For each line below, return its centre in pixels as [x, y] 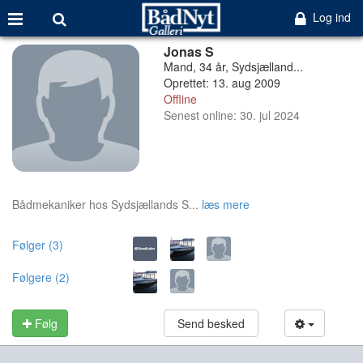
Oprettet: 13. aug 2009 [222, 83]
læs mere [226, 204]
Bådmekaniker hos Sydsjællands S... [105, 204]
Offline [180, 99]
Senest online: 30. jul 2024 [231, 115]
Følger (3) [38, 244]
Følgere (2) [41, 277]
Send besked [211, 323]
